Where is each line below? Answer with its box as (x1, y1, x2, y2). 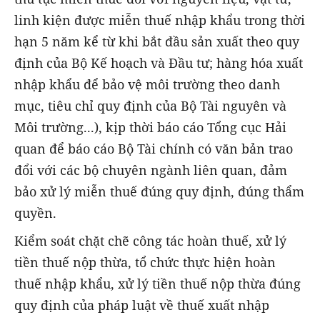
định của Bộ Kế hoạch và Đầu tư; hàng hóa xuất (14, 54, 303, 72)
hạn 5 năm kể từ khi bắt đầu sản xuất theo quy (14, 33, 299, 51)
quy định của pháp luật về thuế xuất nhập (14, 296, 269, 314)
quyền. (14, 204, 56, 222)
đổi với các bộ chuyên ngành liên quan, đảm (14, 161, 287, 179)
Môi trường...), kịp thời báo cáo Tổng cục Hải (14, 119, 286, 136)
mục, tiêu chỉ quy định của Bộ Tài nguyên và (14, 97, 286, 115)
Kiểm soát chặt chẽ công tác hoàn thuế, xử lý (14, 231, 286, 249)
